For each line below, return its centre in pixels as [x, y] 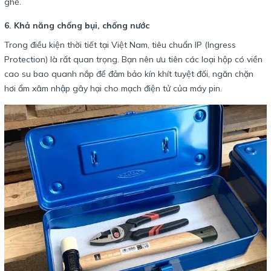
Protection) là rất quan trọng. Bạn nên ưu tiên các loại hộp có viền [133, 60]
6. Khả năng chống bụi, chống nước [77, 26]
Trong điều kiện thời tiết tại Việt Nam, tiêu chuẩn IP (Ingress [120, 45]
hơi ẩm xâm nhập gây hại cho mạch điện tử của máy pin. [113, 89]
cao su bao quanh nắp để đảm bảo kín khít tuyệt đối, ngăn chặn [129, 74]
